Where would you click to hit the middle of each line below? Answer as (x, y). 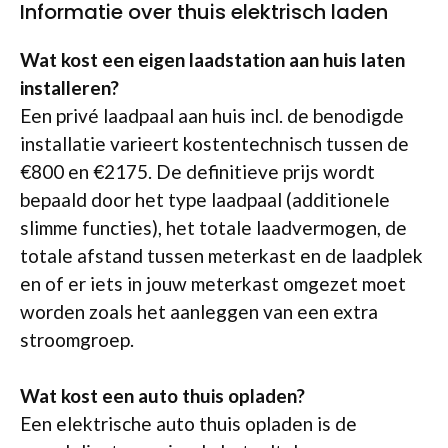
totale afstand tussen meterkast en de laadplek (221, 255)
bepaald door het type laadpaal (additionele (205, 199)
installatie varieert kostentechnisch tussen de (214, 143)
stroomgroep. (77, 339)
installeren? (69, 87)
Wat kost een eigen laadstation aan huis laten (212, 59)
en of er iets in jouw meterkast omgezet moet (213, 283)
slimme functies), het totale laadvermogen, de (213, 227)
